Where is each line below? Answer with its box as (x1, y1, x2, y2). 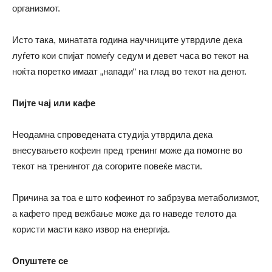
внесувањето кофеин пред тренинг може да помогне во (12, 145, 242, 156)
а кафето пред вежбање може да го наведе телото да (12, 208, 236, 219)
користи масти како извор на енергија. (12, 224, 170, 235)
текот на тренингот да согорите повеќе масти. (12, 161, 202, 172)
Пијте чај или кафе (12, 98, 95, 109)
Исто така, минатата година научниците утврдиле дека (12, 35, 242, 46)
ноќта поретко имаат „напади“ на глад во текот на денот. (12, 66, 246, 77)
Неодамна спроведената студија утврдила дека (12, 129, 212, 140)
